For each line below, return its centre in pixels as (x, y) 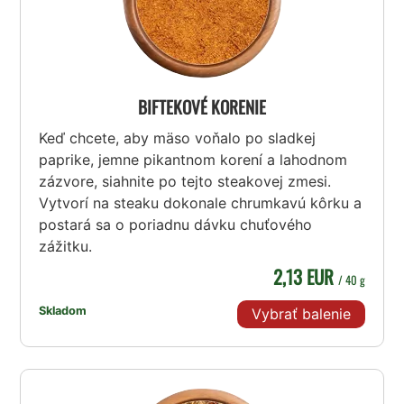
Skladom (63, 311)
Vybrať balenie (301, 314)
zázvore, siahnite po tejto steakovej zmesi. (185, 182)
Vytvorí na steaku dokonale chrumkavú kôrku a (201, 203)
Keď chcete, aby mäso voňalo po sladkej (178, 138)
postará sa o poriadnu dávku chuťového (176, 225)
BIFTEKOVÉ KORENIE (202, 107)
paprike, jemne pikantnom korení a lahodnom (193, 160)
